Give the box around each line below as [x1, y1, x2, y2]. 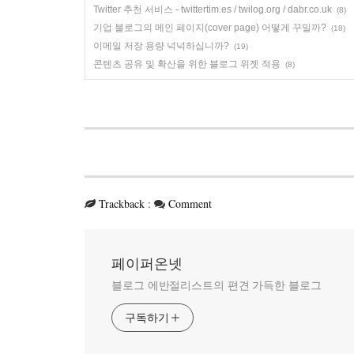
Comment [168, 196, 212, 212]
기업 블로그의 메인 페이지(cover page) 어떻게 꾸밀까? [93, 22, 326, 34]
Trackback [99, 196, 145, 212]
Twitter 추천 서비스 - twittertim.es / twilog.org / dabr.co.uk [93, 4, 332, 16]
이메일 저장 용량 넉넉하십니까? [93, 40, 229, 52]
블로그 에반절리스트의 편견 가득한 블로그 [111, 279, 322, 292]
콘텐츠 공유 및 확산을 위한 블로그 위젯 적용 [93, 58, 281, 70]
